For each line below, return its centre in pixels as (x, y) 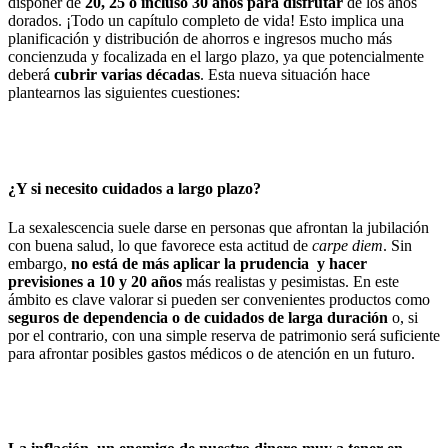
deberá (31, 75)
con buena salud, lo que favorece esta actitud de (160, 245)
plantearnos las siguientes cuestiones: (124, 93)
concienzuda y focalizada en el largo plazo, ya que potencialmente (216, 57)
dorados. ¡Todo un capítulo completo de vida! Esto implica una (206, 21)
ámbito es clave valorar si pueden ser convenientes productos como (219, 299)
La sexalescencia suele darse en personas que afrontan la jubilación (218, 227)
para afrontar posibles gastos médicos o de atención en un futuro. (211, 353)
